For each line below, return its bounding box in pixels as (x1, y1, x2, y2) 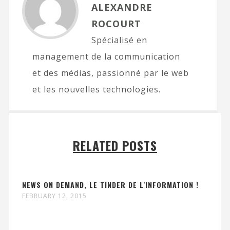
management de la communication (32, 51, 180, 62)
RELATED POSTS (73, 136, 157, 155)
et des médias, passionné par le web (32, 67, 189, 79)
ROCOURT (91, 17, 141, 30)
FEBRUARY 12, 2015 (22, 191, 87, 200)
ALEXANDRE (91, 1, 152, 13)
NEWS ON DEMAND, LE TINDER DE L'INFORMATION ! (22, 179, 199, 190)
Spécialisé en (91, 34, 147, 46)
